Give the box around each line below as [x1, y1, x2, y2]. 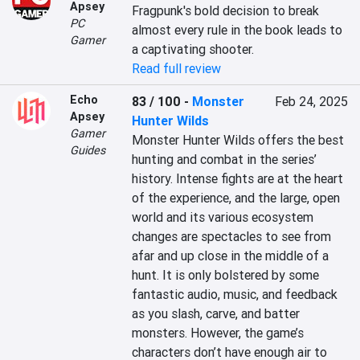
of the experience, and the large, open [132, 190, 341, 206]
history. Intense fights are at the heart [132, 170, 344, 186]
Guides [70, 143, 105, 157]
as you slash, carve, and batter [132, 305, 301, 321]
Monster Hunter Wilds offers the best [132, 132, 345, 148]
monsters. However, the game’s [132, 325, 305, 341]
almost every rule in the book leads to [132, 22, 343, 38]
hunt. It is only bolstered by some [132, 267, 320, 283]
